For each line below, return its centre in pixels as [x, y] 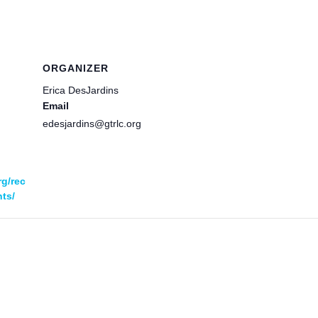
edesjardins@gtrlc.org [92, 124]
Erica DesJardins [80, 90]
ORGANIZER [75, 68]
